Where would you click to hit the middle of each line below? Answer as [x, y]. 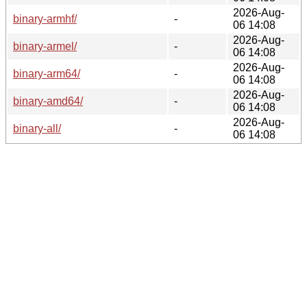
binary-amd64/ [48, 101]
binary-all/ [37, 128]
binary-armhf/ [45, 19]
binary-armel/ [45, 46]
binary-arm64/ [47, 73]
